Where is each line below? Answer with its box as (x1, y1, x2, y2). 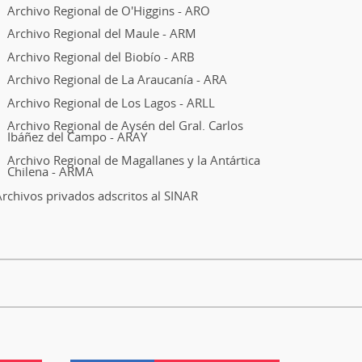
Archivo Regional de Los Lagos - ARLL (6, 94, 215, 111)
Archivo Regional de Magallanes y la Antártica (6, 151, 260, 168)
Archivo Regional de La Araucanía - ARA (6, 71, 227, 88)
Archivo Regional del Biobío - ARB (6, 48, 195, 65)
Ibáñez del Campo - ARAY (6, 128, 147, 145)
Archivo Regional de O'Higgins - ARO (6, 2, 210, 19)
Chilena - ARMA (6, 162, 94, 179)
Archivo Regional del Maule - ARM (6, 25, 196, 42)
